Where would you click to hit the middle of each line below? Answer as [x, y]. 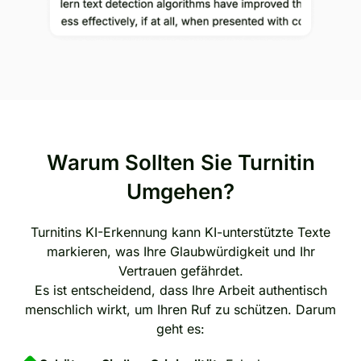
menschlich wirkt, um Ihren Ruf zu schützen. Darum [180, 309]
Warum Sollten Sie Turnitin [180, 162]
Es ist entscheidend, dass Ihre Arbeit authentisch [180, 290]
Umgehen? [180, 191]
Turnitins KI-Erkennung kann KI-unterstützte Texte [180, 232]
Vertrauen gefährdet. [180, 270]
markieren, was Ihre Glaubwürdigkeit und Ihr [180, 251]
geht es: [180, 328]
